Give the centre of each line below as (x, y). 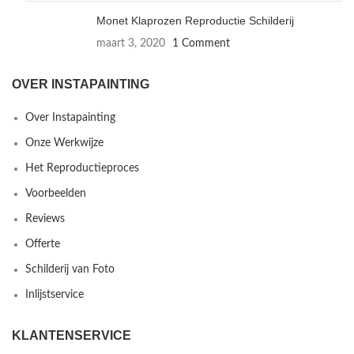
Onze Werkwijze (64, 143)
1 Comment (201, 43)
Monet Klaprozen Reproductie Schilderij (195, 21)
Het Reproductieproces (82, 168)
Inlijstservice (55, 295)
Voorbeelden (56, 194)
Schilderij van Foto (70, 269)
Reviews (45, 219)
